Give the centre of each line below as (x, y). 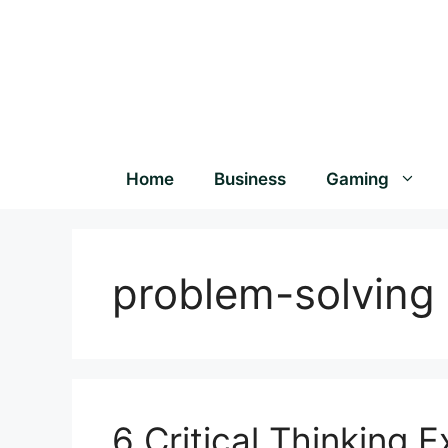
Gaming (357, 179)
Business (250, 179)
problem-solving (273, 293)
